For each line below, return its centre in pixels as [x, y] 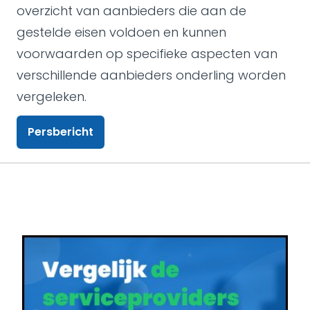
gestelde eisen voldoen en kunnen [121, 32]
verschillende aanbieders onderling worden [151, 75]
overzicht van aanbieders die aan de [131, 11]
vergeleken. [52, 97]
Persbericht [61, 132]
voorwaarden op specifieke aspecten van [147, 54]
